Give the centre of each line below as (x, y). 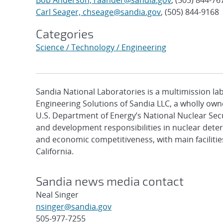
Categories (65, 34)
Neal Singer (57, 195)
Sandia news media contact (110, 181)
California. (55, 151)
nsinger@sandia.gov (74, 207)
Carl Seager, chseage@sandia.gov (98, 12)
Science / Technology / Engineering (101, 47)
